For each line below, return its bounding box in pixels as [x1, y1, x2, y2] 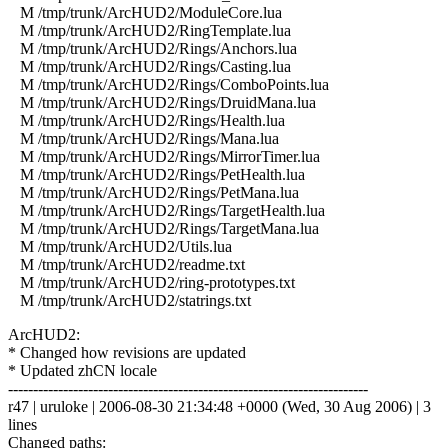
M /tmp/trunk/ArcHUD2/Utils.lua [8, 237, 232, 255]
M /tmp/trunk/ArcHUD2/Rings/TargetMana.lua [8, 219, 319, 237]
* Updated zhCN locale [8, 361, 157, 379]
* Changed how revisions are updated [8, 343, 246, 361]
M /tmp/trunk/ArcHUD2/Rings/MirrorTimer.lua [8, 147, 320, 165]
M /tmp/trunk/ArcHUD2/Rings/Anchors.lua [8, 39, 297, 57]
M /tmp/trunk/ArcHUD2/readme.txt [8, 255, 245, 273]
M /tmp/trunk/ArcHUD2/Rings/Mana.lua [8, 129, 279, 147]
